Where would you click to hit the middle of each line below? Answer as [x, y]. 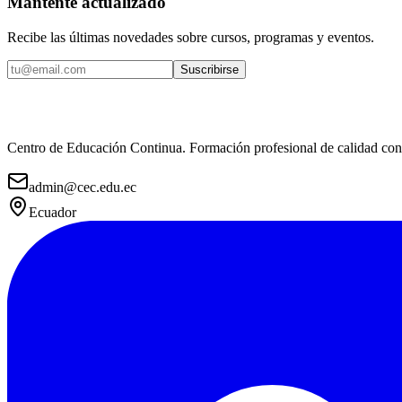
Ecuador [52, 212]
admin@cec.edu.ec [83, 187]
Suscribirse [210, 69]
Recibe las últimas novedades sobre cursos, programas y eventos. [191, 37]
